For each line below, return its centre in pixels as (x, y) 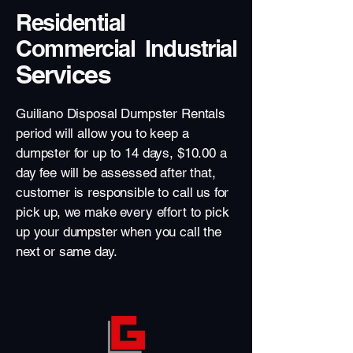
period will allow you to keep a (102, 133)
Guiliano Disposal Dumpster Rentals (121, 113)
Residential (73, 22)
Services (63, 74)
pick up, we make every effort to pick (123, 212)
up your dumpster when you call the (119, 232)
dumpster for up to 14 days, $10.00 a (121, 153)
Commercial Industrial (126, 48)
